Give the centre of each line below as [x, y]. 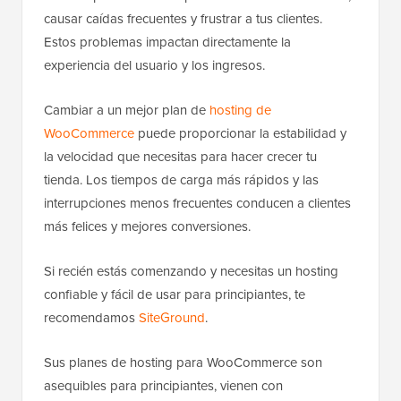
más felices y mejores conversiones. [147, 226]
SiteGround [172, 318]
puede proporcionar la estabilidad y [240, 133]
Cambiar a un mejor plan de [127, 110]
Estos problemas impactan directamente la [167, 42]
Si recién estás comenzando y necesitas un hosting [191, 271]
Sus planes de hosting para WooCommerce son [183, 363]
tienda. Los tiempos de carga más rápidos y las [181, 180]
